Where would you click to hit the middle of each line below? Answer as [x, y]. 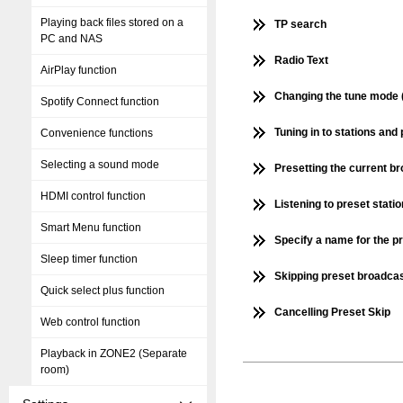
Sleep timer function [89, 259]
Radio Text [301, 60]
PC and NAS [72, 39]
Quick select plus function [103, 291]
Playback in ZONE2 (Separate [114, 354]
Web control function [90, 322]
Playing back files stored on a [112, 22]
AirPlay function [79, 70]
